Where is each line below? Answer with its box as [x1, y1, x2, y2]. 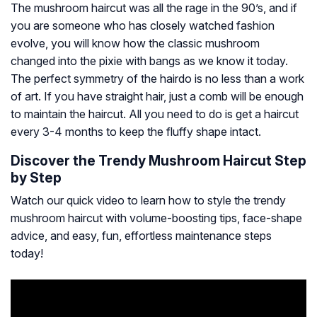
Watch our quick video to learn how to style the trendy [11, 192, 286, 207]
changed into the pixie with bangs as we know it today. [11, 53, 288, 68]
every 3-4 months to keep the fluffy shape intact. [11, 124, 261, 139]
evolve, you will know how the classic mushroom [11, 35, 260, 50]
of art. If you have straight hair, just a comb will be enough [11, 88, 304, 103]
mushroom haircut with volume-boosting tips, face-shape [11, 210, 302, 225]
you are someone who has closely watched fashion [11, 18, 275, 33]
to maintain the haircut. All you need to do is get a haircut [11, 106, 299, 121]
